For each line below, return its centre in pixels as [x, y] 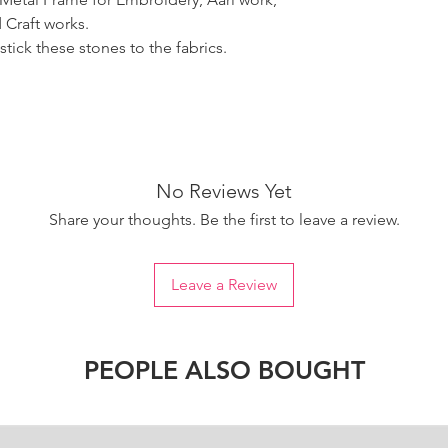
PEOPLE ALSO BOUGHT [224, 370]
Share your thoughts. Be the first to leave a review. [224, 220]
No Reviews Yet [224, 191]
